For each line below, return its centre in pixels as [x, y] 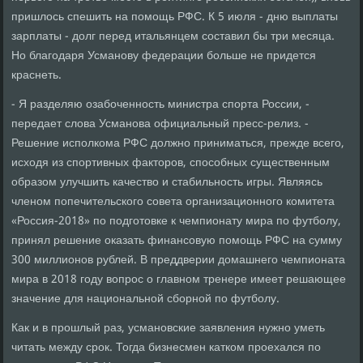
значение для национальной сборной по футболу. [146, 299]
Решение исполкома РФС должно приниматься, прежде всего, [178, 144]
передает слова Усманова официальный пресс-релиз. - [160, 124]
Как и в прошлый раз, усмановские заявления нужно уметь [169, 329]
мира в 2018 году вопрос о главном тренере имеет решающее [179, 280]
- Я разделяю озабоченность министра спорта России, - [161, 105]
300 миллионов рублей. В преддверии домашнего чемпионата [179, 261]
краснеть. [37, 76]
